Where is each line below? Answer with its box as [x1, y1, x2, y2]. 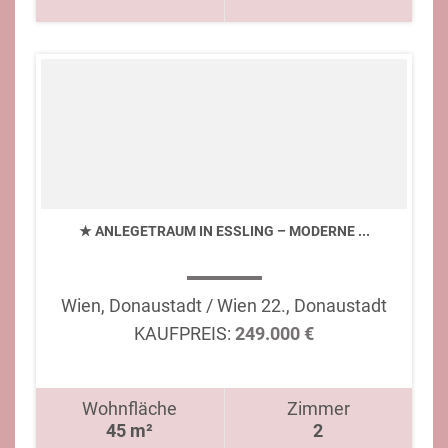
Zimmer [286, 398, 350, 419]
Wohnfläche [82, 398, 178, 419]
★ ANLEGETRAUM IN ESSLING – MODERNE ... [78, 223, 370, 239]
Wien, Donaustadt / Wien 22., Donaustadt [61, 295, 387, 316]
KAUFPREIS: [134, 323, 231, 344]
